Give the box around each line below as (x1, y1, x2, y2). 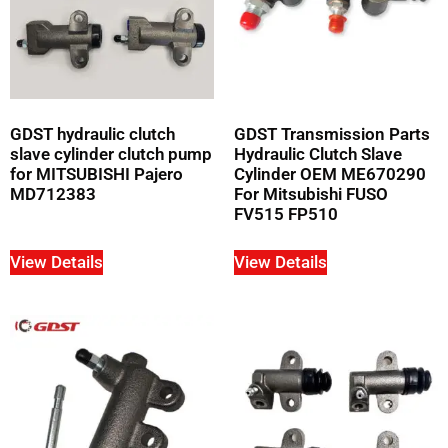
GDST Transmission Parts (234, 124, 430, 145)
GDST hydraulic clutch (10, 124, 175, 145)
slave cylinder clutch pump (10, 144, 212, 165)
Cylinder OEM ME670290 (234, 164, 426, 185)
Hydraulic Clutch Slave (234, 144, 402, 165)
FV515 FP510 (234, 204, 338, 225)
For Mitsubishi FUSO (234, 184, 388, 205)
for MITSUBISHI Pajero (10, 164, 183, 185)
